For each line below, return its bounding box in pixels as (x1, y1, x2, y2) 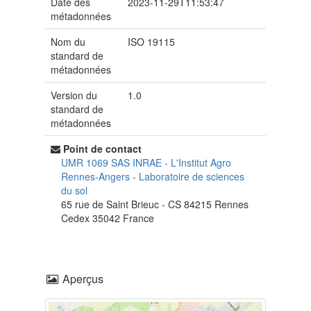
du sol (61, 183, 87, 198)
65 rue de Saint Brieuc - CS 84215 (61, 197, 215, 212)
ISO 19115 (128, 35, 176, 49)
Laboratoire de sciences (139, 169, 244, 184)
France (123, 211, 154, 226)
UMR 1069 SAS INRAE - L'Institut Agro (61, 155, 231, 170)
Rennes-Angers (61, 169, 133, 184)
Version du (51, 88, 97, 103)
